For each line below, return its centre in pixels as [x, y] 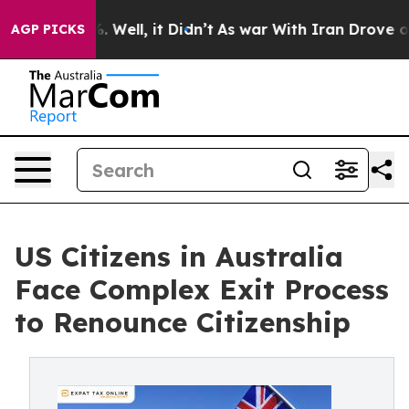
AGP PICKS [48, 29]
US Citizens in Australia [179, 257]
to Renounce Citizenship [183, 322]
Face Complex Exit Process [202, 289]
